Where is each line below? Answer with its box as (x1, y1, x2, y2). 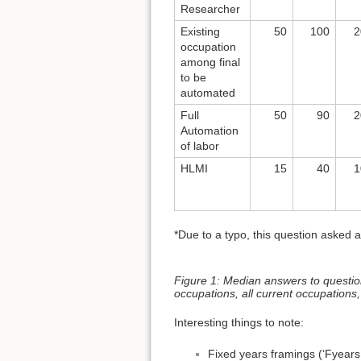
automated (180, 86, 235, 100)
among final (180, 56, 240, 69)
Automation (180, 124, 239, 138)
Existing (180, 25, 220, 39)
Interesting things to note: (174, 316, 304, 330)
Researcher (180, 2, 240, 16)
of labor (180, 139, 219, 153)
